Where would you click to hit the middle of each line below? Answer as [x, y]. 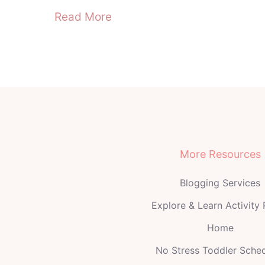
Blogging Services [220, 183]
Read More [83, 17]
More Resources [220, 154]
